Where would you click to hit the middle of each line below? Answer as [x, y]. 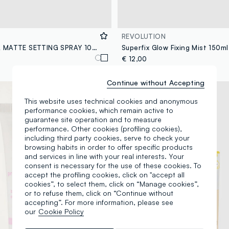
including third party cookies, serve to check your [107, 138]
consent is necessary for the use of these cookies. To [113, 165]
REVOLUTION [144, 36]
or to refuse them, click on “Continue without [99, 193]
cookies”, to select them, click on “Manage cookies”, [112, 184]
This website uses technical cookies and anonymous [111, 101]
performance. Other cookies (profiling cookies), [103, 128]
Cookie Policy [61, 211]
